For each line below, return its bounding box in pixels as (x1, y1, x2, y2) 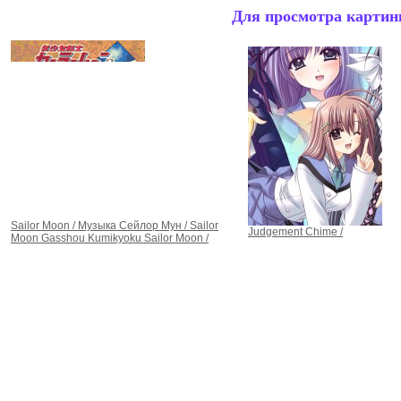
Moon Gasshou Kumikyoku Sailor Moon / (11, 232, 209, 245)
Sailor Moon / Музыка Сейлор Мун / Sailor (11, 219, 218, 233)
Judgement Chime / (248, 226, 343, 239)
